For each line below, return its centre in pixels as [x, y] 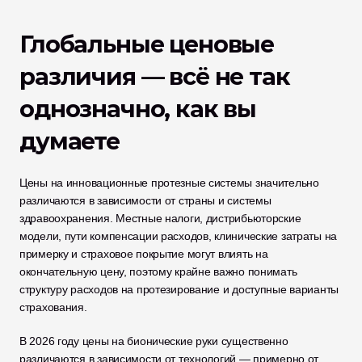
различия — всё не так [155, 76]
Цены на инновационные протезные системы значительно [169, 183]
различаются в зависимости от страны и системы [145, 200]
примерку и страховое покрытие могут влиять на [144, 254]
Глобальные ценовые [147, 44]
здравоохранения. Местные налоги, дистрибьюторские [160, 218]
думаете [69, 141]
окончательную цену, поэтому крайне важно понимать [158, 271]
